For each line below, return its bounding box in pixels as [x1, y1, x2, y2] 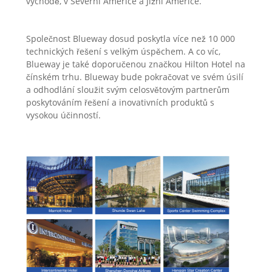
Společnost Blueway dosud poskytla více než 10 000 [25, 33, 235, 45]
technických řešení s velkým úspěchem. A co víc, [25, 46, 220, 58]
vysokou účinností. [25, 109, 101, 121]
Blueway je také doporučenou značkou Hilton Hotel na [25, 58, 245, 70]
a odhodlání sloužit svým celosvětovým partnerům [25, 84, 229, 96]
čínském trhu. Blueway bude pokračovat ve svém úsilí [25, 71, 243, 83]
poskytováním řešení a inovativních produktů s [25, 97, 214, 109]
